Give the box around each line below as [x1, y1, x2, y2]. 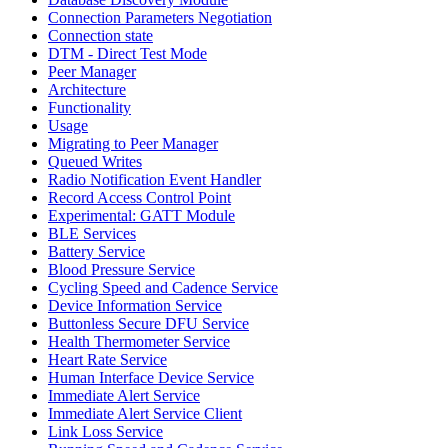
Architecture [48, 80, 126, 98]
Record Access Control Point [48, 188, 231, 206]
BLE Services [48, 224, 136, 242]
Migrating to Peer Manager [48, 134, 218, 152]
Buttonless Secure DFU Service [48, 314, 249, 332]
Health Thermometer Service [48, 332, 230, 350]
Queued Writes [48, 152, 142, 170]
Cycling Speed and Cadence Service [48, 278, 278, 296]
